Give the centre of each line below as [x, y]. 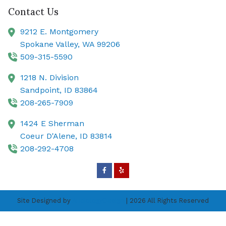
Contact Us [33, 12]
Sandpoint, [42, 90]
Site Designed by [45, 201]
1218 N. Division [49, 78]
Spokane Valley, [51, 44]
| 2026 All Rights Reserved [166, 201]
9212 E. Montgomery [59, 32]
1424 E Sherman [52, 124]
